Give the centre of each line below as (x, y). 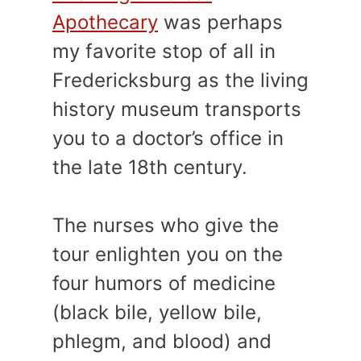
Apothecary (105, 22)
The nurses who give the (166, 225)
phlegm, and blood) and (162, 341)
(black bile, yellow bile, (157, 312)
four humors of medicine (164, 283)
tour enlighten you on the (168, 254)
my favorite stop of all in (164, 51)
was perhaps (220, 22)
